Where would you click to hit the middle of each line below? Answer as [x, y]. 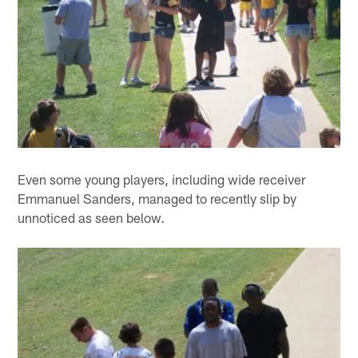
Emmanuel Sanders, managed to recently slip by [157, 198]
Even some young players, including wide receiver [162, 179]
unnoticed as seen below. [91, 217]
